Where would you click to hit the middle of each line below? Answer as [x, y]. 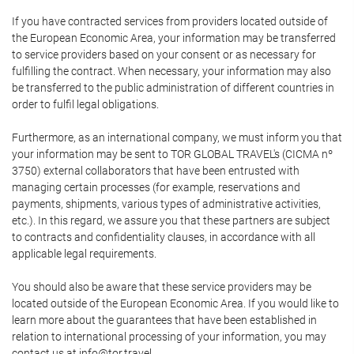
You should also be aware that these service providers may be [162, 287]
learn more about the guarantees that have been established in [164, 320]
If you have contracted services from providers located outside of [170, 21]
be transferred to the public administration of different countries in [173, 88]
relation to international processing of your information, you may [169, 337]
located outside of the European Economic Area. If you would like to [175, 303]
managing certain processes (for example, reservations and [156, 187]
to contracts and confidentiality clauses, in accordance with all [164, 237]
